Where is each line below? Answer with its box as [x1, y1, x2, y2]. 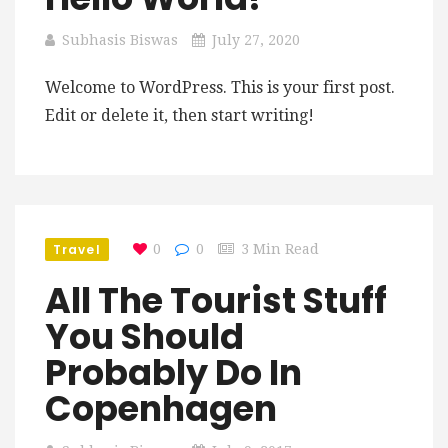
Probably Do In [45, 348, 302, 397]
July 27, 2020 [212, 32, 300, 48]
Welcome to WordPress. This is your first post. [45, 78, 395, 97]
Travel [53, 241, 101, 258]
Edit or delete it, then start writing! [45, 106, 314, 125]
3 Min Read [240, 241, 319, 257]
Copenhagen [45, 384, 277, 433]
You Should [45, 312, 244, 361]
